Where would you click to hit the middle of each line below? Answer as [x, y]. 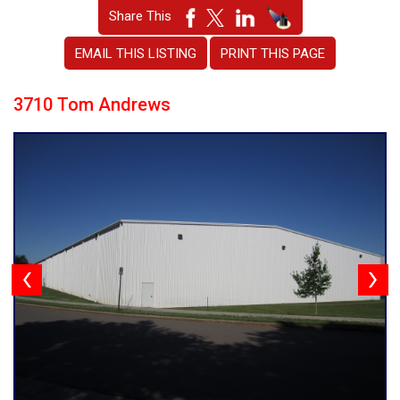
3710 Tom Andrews [92, 104]
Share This [147, 17]
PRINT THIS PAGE [273, 54]
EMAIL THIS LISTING [136, 54]
